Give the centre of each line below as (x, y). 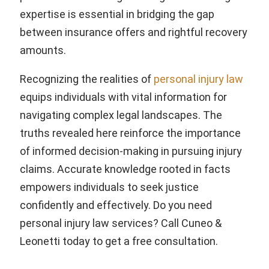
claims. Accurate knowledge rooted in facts (125, 169)
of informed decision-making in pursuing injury (131, 151)
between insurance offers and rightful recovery (134, 32)
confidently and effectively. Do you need (116, 205)
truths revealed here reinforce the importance (130, 133)
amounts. (43, 50)
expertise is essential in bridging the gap (117, 14)
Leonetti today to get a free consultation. (119, 241)
